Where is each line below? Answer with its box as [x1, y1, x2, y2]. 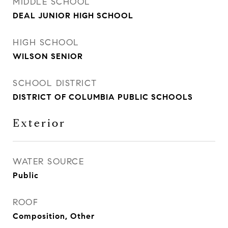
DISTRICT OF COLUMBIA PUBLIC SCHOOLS [13, 92, 193, 102]
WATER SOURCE [13, 156, 84, 167]
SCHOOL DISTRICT [13, 78, 97, 89]
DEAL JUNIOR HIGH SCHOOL [13, 11, 133, 20]
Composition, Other [13, 211, 95, 221]
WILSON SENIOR [13, 51, 83, 61]
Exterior [13, 117, 66, 130]
